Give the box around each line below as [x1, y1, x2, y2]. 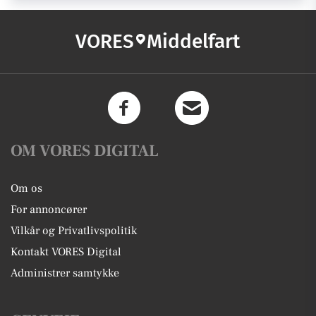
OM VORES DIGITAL [11, 140, 159, 162]
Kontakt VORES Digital [11, 245, 121, 259]
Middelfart [147, 30, 241, 53]
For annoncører [11, 202, 87, 217]
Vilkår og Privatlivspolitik [11, 224, 137, 238]
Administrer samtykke [11, 266, 119, 280]
